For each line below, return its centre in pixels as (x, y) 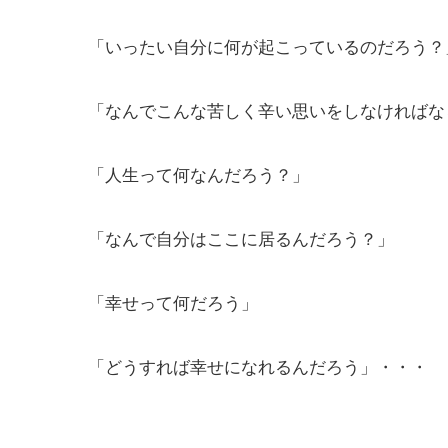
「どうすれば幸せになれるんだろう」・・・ (258, 366)
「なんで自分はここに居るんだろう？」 (241, 238)
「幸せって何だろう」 (173, 302)
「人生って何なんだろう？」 (198, 174)
